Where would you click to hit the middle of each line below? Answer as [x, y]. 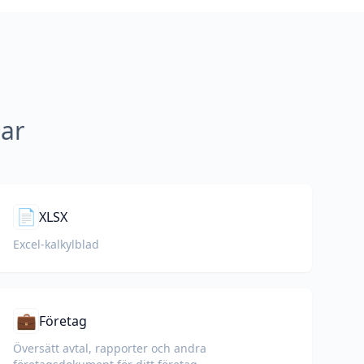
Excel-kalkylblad [56, 244]
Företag [63, 321]
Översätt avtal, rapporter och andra [110, 348]
